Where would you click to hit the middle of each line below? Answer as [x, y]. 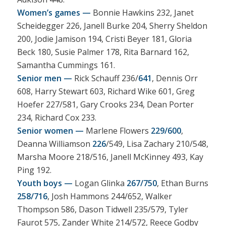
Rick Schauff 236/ [105, 78]
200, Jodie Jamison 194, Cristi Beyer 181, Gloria [104, 39]
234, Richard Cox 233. [56, 117]
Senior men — [44, 78]
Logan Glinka [99, 183]
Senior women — [50, 130]
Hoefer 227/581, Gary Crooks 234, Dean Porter [105, 104]
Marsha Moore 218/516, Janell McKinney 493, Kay [110, 157]
